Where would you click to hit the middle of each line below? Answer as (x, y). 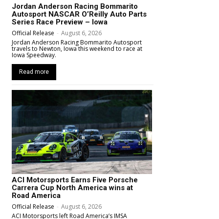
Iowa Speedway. (34, 55)
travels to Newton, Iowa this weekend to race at (77, 48)
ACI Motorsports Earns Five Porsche (75, 180)
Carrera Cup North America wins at (72, 187)
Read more (34, 72)
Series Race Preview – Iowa (60, 22)
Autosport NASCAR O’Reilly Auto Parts (79, 14)
